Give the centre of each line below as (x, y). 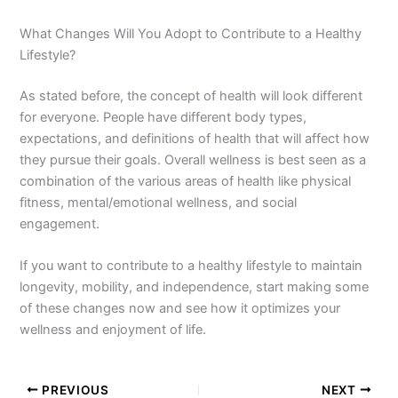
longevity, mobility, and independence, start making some (195, 287)
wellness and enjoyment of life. (113, 329)
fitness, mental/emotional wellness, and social (159, 202)
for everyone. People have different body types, (163, 117)
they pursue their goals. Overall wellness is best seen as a (193, 159)
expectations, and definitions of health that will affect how (195, 138)
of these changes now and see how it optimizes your (180, 308)
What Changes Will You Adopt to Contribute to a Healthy (191, 33)
